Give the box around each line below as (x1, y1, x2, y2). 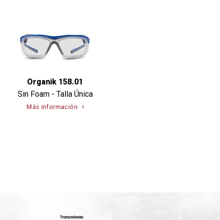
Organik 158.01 (27, 77, 83, 86)
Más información (27, 103, 78, 111)
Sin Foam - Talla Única (17, 89, 93, 99)
